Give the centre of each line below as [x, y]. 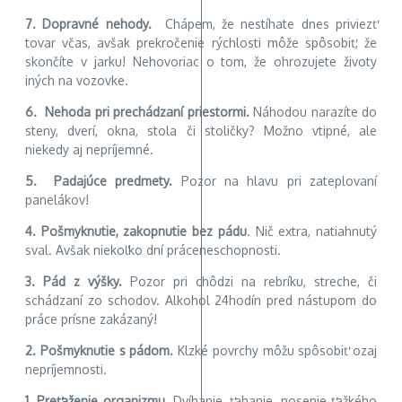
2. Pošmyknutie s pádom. [100, 350]
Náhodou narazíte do [313, 111]
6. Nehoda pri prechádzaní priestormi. [137, 111]
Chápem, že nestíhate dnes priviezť [264, 23]
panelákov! [57, 199]
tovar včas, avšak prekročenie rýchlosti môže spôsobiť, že [201, 42]
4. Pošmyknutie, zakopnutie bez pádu [136, 231]
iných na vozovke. [77, 80]
